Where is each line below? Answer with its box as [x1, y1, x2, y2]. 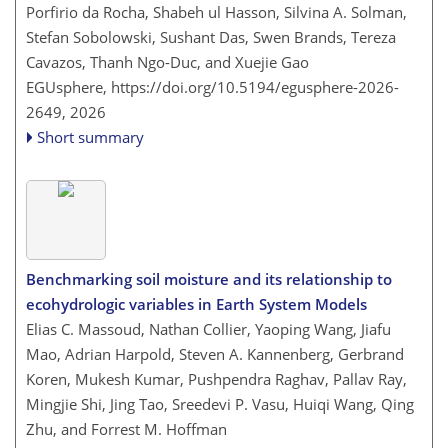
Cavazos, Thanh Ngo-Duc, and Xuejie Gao [26, 51, 309, 72]
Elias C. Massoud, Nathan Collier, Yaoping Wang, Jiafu [26, 319, 391, 339]
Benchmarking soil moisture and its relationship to [26, 269, 392, 289]
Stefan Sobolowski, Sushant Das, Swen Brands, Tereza [26, 26, 396, 47]
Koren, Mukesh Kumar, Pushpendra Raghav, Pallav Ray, [26, 369, 407, 389]
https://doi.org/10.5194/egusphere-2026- [111, 76, 399, 97]
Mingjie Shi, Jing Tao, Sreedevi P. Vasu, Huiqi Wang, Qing [26, 394, 414, 414]
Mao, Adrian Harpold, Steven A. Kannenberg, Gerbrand [26, 344, 404, 364]
